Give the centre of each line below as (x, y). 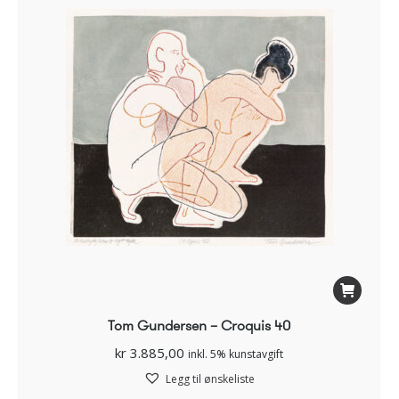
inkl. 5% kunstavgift (236, 354)
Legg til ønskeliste (210, 379)
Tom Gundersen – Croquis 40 (199, 325)
